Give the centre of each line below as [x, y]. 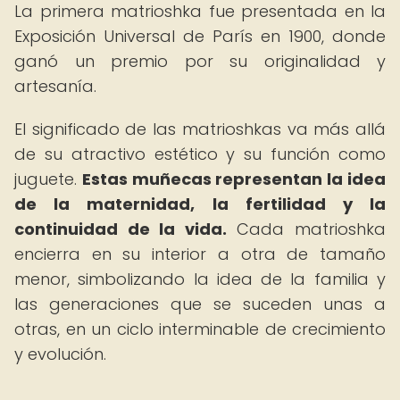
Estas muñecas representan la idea [234, 179]
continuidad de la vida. [121, 229]
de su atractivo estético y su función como [200, 154]
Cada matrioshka [306, 229]
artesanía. [55, 86]
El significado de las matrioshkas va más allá [200, 129]
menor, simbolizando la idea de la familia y [200, 279]
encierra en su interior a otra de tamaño [200, 254]
